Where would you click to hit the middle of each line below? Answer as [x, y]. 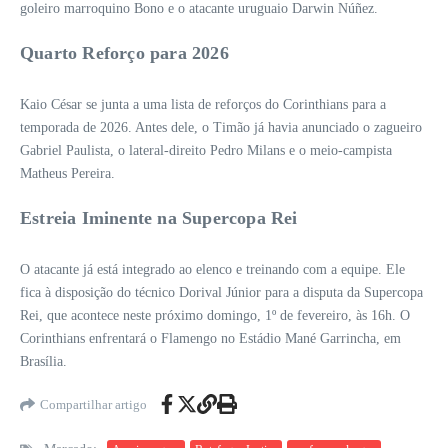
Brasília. [43, 362]
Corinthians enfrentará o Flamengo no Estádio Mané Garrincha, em [210, 339]
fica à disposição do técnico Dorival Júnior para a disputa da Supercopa [221, 293]
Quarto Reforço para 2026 [124, 53]
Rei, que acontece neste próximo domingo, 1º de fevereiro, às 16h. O [215, 316]
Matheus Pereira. [67, 174]
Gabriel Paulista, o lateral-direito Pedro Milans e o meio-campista [206, 151]
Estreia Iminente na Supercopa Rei [159, 218]
